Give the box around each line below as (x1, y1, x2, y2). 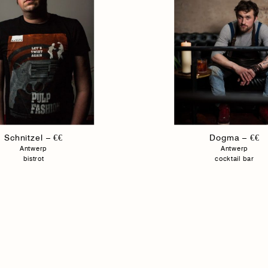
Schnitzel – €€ (4, 132, 63, 142)
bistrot (23, 154, 44, 163)
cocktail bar (215, 154, 254, 163)
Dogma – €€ (209, 132, 260, 142)
